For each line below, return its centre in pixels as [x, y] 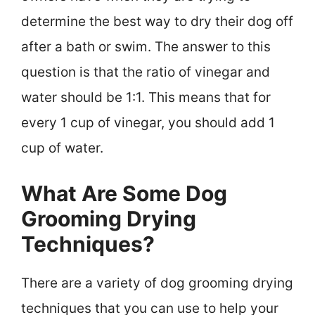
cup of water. [62, 148]
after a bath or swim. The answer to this [146, 46]
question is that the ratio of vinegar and [146, 72]
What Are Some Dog [124, 194]
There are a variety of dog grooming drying [157, 283]
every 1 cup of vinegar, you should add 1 [148, 122]
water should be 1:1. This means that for [146, 97]
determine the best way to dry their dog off [157, 21]
